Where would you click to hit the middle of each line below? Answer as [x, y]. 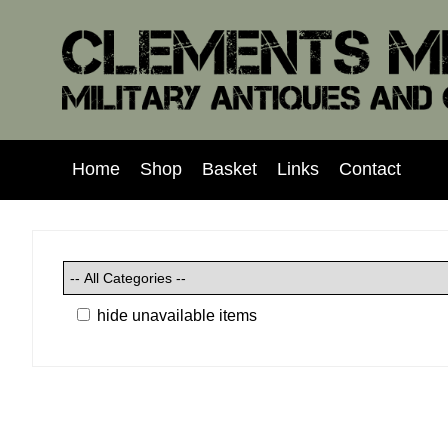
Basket [229, 169]
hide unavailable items [175, 315]
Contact [370, 169]
